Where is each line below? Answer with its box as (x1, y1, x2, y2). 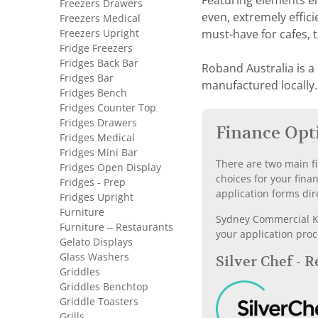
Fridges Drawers (60, 117, 137, 128)
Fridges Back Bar (60, 57, 138, 69)
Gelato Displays (60, 236, 133, 248)
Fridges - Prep (60, 177, 126, 188)
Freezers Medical (60, 13, 141, 24)
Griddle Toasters (60, 296, 138, 307)
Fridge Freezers (60, 43, 133, 54)
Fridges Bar (60, 72, 114, 84)
